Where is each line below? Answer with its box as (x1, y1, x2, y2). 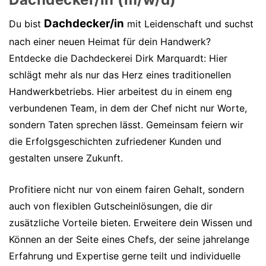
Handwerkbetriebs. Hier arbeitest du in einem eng (9, 85, 232, 97)
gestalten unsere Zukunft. (9, 152, 123, 164)
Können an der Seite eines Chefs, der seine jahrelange (9, 233, 249, 245)
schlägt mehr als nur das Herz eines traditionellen (9, 69, 231, 81)
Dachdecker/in (44, 17, 124, 30)
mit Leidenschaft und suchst (124, 18, 254, 30)
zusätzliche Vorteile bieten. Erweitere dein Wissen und (9, 217, 252, 229)
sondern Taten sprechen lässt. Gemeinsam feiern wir (9, 119, 243, 131)
